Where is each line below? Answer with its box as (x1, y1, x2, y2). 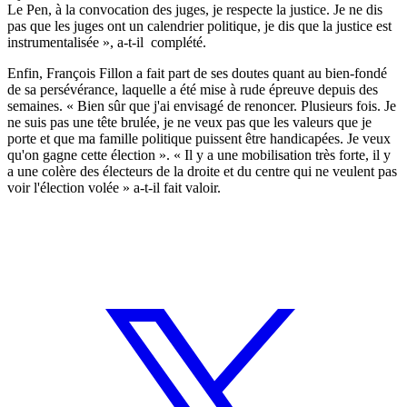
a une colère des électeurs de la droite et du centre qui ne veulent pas (7, 163, 397, 179)
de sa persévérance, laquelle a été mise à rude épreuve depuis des (7, 81, 378, 97)
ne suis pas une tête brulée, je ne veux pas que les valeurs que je (7, 114, 372, 130)
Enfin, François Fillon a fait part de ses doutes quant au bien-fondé (7, 65, 387, 81)
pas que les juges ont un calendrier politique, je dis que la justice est (7, 17, 392, 34)
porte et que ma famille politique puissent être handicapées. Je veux (7, 130, 391, 146)
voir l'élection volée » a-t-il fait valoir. (7, 179, 221, 195)
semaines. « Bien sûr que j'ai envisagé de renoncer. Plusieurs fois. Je (7, 97, 396, 114)
